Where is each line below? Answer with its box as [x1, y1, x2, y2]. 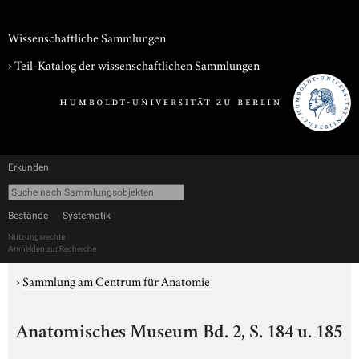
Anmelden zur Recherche [8, 244, 96, 253]
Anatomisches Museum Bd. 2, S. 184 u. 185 [16, 324, 342, 343]
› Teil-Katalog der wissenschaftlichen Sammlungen [8, 55, 260, 73]
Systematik [63, 210, 111, 221]
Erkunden [8, 162, 49, 173]
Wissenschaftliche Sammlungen [8, 28, 166, 46]
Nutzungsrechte [8, 232, 65, 241]
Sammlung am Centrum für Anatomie [22, 272, 210, 289]
